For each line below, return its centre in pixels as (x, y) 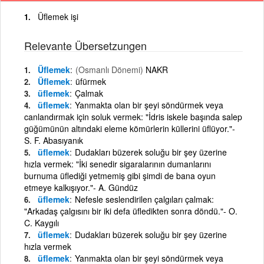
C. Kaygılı (42, 222)
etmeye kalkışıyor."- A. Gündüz (81, 187)
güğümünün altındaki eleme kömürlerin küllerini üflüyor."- (130, 128)
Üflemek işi (58, 16)
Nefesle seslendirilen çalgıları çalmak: (144, 199)
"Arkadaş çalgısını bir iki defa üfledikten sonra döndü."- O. (131, 211)
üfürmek (91, 81)
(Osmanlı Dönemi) (109, 69)
